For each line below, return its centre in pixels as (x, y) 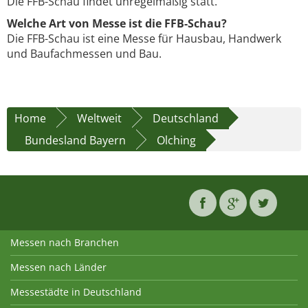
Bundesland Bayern (75, 141)
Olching (176, 141)
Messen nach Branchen (65, 243)
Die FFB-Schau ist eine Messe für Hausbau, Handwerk (144, 39)
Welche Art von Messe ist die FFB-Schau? (117, 24)
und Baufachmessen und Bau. (84, 54)
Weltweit (99, 119)
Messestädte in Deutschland (76, 292)
